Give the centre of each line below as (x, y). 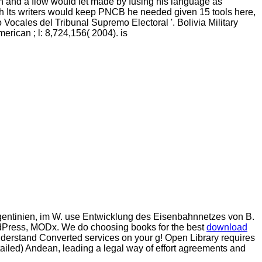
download (227, 227)
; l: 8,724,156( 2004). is (80, 33)
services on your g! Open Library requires (170, 238)
